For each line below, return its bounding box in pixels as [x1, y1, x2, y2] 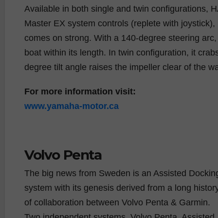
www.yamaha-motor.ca [24, 101, 119, 111]
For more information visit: [24, 86, 136, 96]
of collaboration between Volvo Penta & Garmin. [24, 197, 210, 207]
